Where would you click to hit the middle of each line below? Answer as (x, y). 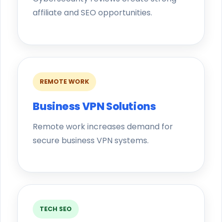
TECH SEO (56, 209)
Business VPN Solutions (94, 106)
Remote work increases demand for (103, 126)
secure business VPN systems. (91, 140)
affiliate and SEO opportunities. (93, 13)
